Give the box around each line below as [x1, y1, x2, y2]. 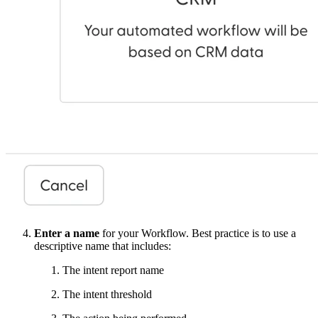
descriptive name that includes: [34, 240, 171, 253]
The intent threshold [62, 288, 152, 301]
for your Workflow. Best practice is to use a [99, 227, 296, 240]
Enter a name [34, 227, 99, 240]
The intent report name [62, 264, 164, 277]
